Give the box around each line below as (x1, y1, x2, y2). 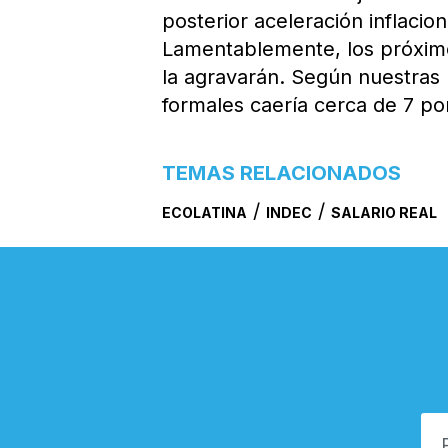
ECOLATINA (162, 204, 248, 221)
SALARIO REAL (331, 204, 438, 221)
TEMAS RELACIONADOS (162, 161, 402, 185)
